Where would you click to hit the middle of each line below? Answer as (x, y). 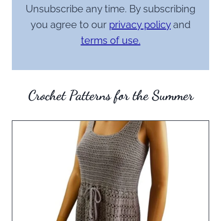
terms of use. (110, 40)
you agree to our (70, 24)
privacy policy (140, 24)
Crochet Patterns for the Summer (110, 95)
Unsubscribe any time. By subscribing (110, 9)
